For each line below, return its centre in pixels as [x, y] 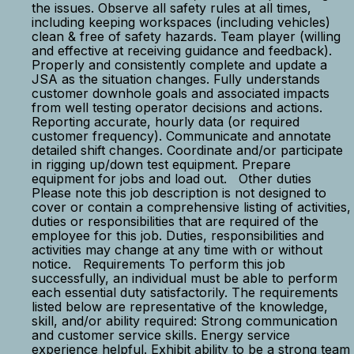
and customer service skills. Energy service [161, 335]
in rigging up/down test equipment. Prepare [161, 164]
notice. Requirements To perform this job [158, 264]
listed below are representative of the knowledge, [180, 307]
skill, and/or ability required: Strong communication [185, 321]
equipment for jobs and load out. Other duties [171, 179]
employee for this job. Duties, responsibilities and [178, 235]
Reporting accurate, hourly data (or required [166, 122]
